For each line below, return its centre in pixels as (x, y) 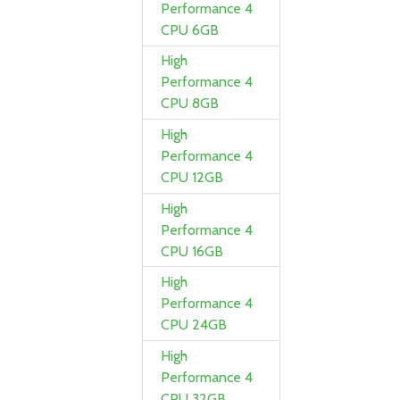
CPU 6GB (190, 29)
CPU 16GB (192, 251)
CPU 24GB (194, 325)
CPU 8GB (190, 104)
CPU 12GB (192, 178)
